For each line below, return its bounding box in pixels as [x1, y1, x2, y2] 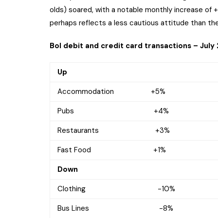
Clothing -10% [57, 184, 175, 194]
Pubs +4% [57, 106, 169, 116]
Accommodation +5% [57, 87, 165, 97]
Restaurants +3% [57, 126, 170, 136]
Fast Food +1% [57, 145, 166, 155]
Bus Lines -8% [57, 203, 173, 214]
